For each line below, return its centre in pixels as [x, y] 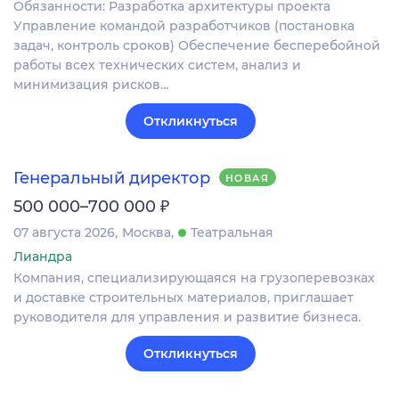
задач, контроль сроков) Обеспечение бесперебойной [197, 46]
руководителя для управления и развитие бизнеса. [187, 317]
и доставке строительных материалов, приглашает [183, 297]
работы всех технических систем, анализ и [157, 65]
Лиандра [43, 256]
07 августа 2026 [64, 232]
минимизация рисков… [91, 85]
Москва [147, 232]
